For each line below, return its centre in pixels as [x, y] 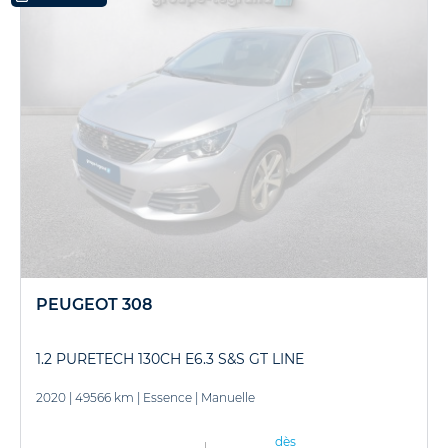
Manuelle [228, 397]
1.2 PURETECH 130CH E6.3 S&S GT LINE [170, 358]
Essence [167, 397]
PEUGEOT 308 [94, 304]
